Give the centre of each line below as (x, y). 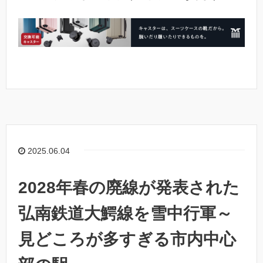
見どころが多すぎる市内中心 (127, 239)
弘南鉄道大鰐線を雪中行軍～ (125, 213)
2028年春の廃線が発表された (129, 187)
